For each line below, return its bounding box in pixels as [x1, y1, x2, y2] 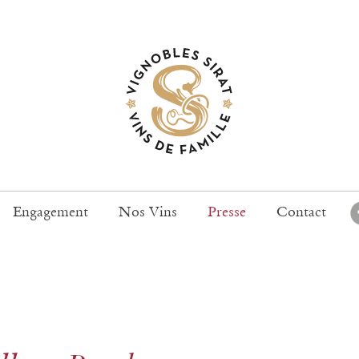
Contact [276, 204, 326, 220]
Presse [207, 204, 246, 220]
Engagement [12, 204, 88, 220]
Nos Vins [118, 204, 177, 220]
